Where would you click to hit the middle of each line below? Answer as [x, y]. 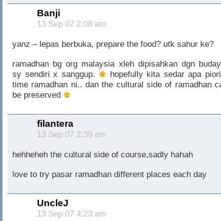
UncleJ [53, 203]
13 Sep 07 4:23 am [72, 213]
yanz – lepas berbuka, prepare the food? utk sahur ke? [113, 44]
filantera [55, 123]
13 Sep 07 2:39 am [72, 134]
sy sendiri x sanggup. [56, 74]
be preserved [38, 95]
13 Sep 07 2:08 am [72, 23]
